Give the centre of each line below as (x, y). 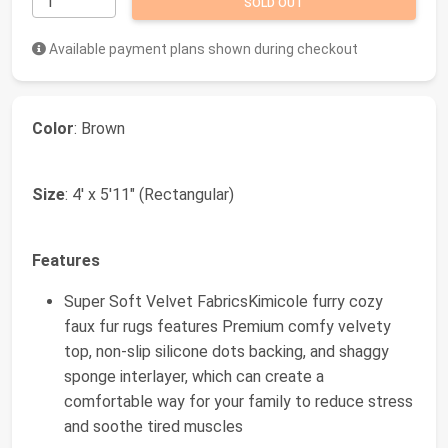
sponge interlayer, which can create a (194, 376)
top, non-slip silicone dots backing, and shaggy (226, 351)
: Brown (99, 128)
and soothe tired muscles (153, 426)
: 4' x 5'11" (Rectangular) (149, 194)
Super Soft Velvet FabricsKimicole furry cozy (223, 301)
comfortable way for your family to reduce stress (238, 401)
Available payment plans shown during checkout (202, 48)
